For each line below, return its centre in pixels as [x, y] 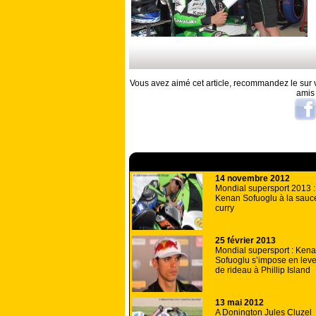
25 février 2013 [245, 241]
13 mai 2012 [239, 303]
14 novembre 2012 [253, 179]
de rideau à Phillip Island [263, 271]
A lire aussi [170, 163]
